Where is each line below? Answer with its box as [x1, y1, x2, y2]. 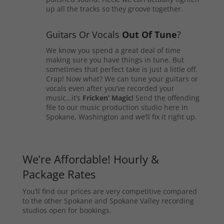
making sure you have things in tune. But [45, 55, 184, 65]
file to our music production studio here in [45, 102, 188, 112]
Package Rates [22, 166, 95, 182]
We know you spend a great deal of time [45, 45, 180, 55]
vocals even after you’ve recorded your [45, 83, 174, 93]
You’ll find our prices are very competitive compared [22, 186, 197, 196]
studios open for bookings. [22, 205, 111, 215]
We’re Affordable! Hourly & [22, 151, 159, 167]
